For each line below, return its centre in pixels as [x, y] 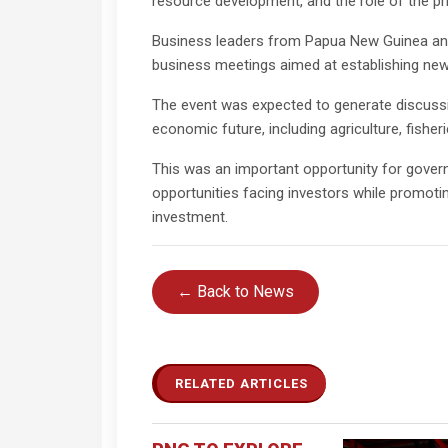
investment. [190, 216]
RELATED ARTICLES [241, 383]
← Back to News [235, 291]
